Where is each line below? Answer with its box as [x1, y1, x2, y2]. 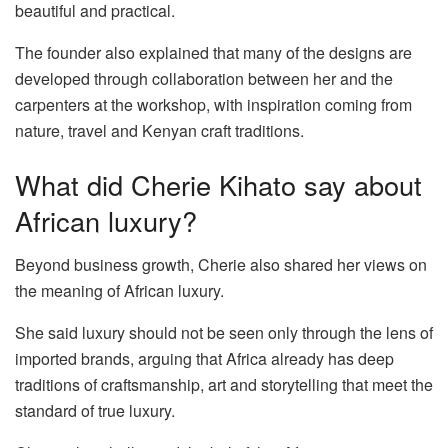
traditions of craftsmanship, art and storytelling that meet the [15, 373, 433, 397]
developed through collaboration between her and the [15, 67, 393, 91]
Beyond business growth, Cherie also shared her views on [15, 253, 427, 277]
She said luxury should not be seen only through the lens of [15, 321, 433, 345]
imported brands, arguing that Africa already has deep [15, 347, 394, 371]
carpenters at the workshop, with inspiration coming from [15, 93, 412, 117]
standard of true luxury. [15, 399, 179, 423]
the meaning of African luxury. [15, 279, 224, 303]
